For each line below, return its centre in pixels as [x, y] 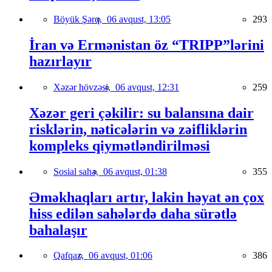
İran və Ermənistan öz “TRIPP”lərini [147, 45]
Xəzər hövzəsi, [84, 87]
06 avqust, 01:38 [135, 171]
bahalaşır [58, 230]
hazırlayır [60, 61]
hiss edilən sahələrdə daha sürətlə [133, 213]
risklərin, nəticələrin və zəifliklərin [138, 129]
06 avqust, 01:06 [121, 256]
